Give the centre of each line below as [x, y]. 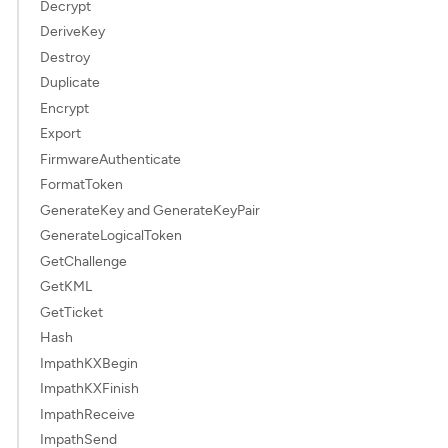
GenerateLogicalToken [111, 235]
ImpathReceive [88, 414]
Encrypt [65, 108]
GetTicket [72, 312]
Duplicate [70, 82]
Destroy [65, 57]
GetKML [66, 286]
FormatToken [82, 184]
